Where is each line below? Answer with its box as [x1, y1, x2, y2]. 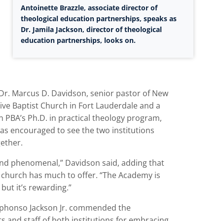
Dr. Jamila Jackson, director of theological [21, 24, 162, 34]
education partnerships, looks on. [21, 35, 136, 45]
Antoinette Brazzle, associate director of [21, 2, 158, 12]
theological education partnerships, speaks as [21, 13, 177, 23]
